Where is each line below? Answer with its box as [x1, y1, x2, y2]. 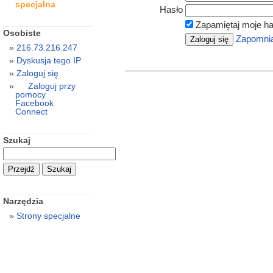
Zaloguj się [16, 68, 58, 79]
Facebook [15, 98, 54, 108]
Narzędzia [2, 196, 43, 206]
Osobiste [2, 28, 41, 38]
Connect [15, 107, 48, 117]
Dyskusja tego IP [16, 55, 81, 66]
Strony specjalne [16, 211, 80, 221]
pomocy [15, 90, 46, 100]
